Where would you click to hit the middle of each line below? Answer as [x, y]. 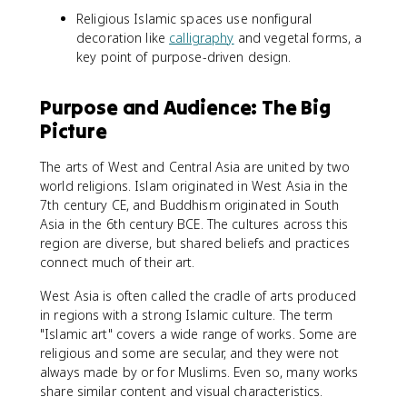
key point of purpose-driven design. [184, 56]
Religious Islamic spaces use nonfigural [194, 18]
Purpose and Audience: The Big [185, 107]
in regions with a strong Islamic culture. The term [187, 314]
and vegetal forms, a [298, 37]
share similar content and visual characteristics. [182, 391]
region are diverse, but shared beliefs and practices [195, 243]
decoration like [123, 37]
